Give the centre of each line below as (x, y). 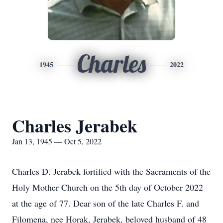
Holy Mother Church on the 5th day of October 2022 (108, 187)
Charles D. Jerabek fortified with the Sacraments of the (111, 171)
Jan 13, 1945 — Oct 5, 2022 (57, 141)
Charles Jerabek (75, 125)
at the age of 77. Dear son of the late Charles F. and (106, 203)
